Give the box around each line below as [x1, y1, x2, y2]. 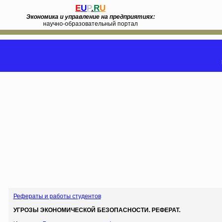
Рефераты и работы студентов [13, 193, 101, 200]
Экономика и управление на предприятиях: [26, 13, 155, 20]
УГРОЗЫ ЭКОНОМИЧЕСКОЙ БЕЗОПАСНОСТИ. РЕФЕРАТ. [13, 207, 180, 214]
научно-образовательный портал [43, 20, 138, 27]
